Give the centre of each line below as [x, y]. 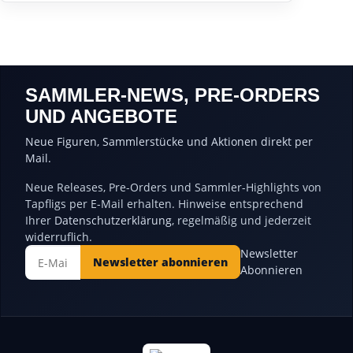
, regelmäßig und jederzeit [242, 221]
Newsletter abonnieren [161, 262]
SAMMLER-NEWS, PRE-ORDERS [173, 95]
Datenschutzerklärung [113, 221]
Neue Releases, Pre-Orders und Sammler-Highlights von [173, 188]
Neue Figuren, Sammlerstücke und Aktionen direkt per [169, 142]
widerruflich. [59, 237]
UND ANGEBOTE [101, 117]
